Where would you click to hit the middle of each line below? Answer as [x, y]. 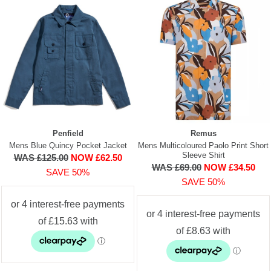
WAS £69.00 [176, 167]
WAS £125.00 [41, 157]
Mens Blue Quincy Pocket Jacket [68, 145]
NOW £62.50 [96, 157]
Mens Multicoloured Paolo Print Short [203, 145]
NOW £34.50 [229, 167]
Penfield [68, 133]
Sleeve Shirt [203, 155]
